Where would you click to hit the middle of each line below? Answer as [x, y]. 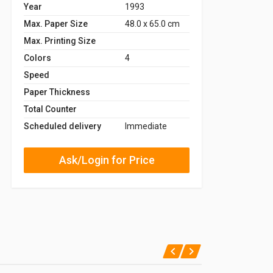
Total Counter [50, 109]
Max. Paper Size [56, 23]
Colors [37, 58]
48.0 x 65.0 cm [152, 23]
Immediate [146, 126]
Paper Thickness [57, 92]
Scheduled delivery [62, 126]
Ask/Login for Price [107, 160]
